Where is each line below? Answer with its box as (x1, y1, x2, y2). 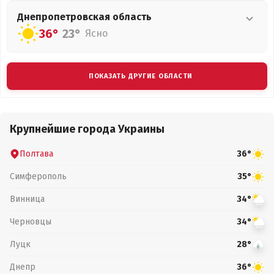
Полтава (20, 148, 53, 159)
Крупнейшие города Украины (10, 122, 165, 136)
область (113, 11, 152, 23)
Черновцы (10, 216, 51, 227)
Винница (10, 193, 45, 204)
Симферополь (10, 171, 67, 182)
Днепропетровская (17, 11, 113, 23)
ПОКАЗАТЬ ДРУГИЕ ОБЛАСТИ (88, 72, 193, 80)
